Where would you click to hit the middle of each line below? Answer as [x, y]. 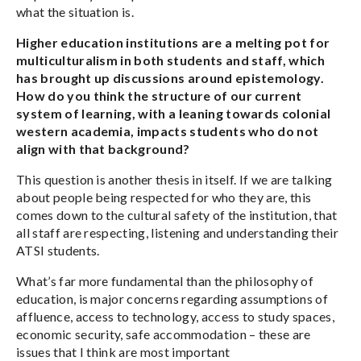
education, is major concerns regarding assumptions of [172, 299]
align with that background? [103, 149]
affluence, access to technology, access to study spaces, [175, 316]
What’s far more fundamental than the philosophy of [165, 281]
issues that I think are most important [123, 352]
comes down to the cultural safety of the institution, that [177, 215]
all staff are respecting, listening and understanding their [177, 232]
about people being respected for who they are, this [164, 197]
